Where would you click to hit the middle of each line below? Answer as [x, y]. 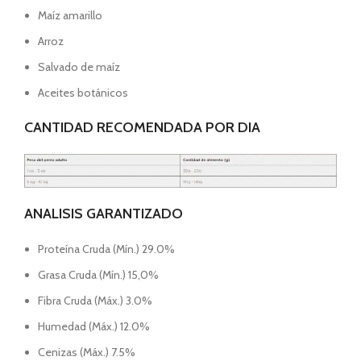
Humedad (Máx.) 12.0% [94, 327]
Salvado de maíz [79, 67]
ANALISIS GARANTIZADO [104, 214]
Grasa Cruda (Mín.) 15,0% [98, 275]
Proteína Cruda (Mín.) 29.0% [106, 249]
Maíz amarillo [70, 16]
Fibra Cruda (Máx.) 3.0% [95, 301]
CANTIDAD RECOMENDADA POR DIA [142, 128]
